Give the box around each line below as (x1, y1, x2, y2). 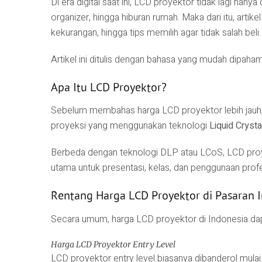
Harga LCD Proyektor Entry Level (51, 239, 175, 250)
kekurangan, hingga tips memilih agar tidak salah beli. (51, 26, 261, 40)
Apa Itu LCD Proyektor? (51, 80, 167, 95)
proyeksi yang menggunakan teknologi (51, 119, 209, 133)
